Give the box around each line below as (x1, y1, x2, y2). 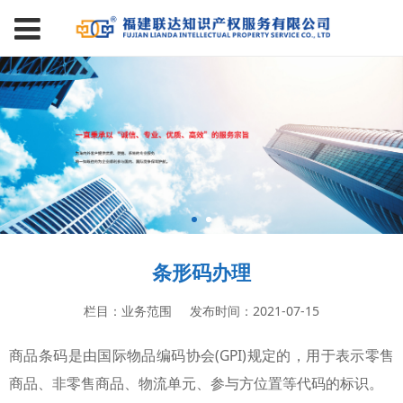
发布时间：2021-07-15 (190, 301, 320, 319)
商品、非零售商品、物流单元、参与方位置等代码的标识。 (9, 372, 383, 393)
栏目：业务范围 (83, 301, 172, 319)
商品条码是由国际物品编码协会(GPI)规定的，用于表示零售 (9, 345, 394, 365)
